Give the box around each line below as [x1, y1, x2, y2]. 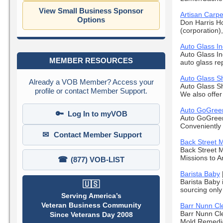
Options [77, 15, 105, 24]
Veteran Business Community [41, 201, 141, 210]
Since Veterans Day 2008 [49, 211, 133, 219]
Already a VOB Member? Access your [28, 78, 154, 87]
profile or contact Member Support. [35, 87, 147, 96]
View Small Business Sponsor [39, 6, 143, 15]
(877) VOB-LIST [71, 155, 124, 164]
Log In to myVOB [68, 110, 127, 118]
